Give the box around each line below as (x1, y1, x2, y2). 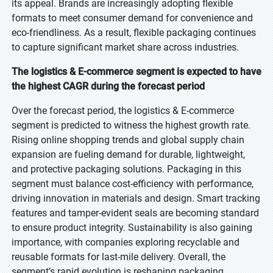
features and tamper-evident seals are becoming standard (12, 207, 259, 219)
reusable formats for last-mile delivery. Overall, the (12, 251, 225, 263)
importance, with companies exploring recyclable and (12, 236, 239, 248)
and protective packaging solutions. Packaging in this (12, 163, 241, 175)
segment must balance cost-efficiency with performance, (12, 178, 253, 190)
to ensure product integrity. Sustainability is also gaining (12, 222, 252, 233)
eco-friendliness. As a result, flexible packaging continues (12, 27, 256, 38)
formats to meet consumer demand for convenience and (12, 12, 253, 24)
